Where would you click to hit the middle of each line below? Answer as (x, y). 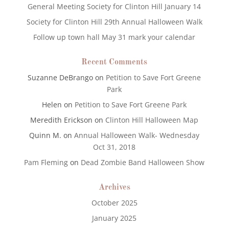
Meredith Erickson (62, 120)
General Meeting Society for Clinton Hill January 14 (114, 6)
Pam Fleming (46, 162)
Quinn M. (45, 135)
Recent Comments (114, 62)
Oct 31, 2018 (114, 147)
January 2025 (114, 218)
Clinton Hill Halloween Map (152, 120)
